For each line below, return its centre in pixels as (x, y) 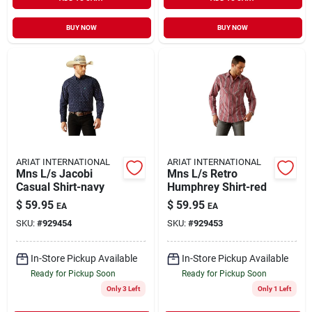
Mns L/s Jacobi (54, 173)
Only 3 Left (123, 288)
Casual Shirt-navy (60, 187)
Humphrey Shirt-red (217, 187)
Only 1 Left (274, 288)
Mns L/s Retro (202, 173)
